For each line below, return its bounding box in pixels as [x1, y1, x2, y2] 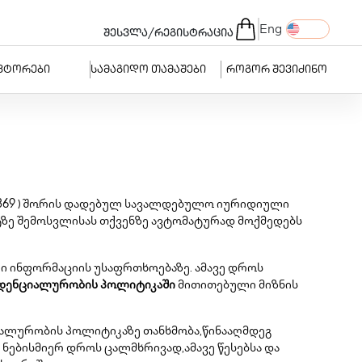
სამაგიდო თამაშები [90, 65, 207, 76]
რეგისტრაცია [154, 28, 234, 40]
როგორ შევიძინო [225, 65, 327, 76]
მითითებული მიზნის [175, 280, 298, 292]
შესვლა [103, 28, 148, 40]
